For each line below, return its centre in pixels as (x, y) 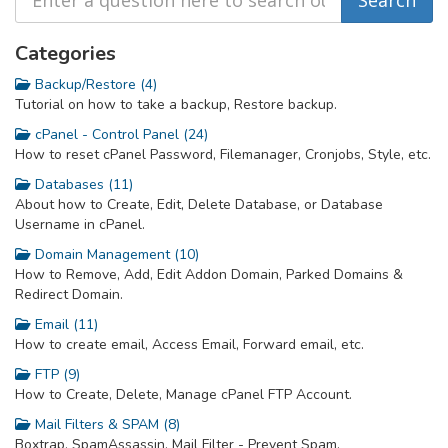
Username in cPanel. (80, 224)
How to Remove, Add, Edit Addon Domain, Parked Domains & (209, 274)
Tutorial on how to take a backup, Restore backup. (176, 104)
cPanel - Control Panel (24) (119, 134)
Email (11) (64, 324)
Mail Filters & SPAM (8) (105, 424)
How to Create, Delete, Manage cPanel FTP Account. (183, 394)
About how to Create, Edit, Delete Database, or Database (199, 204)
